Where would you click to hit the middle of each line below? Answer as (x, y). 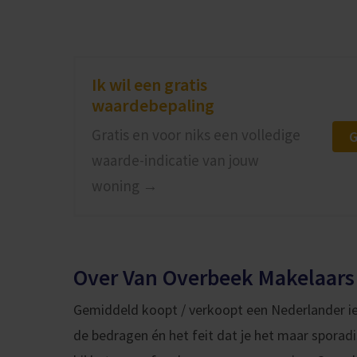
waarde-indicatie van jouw (175, 160)
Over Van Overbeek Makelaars (214, 277)
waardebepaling (153, 105)
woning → (125, 186)
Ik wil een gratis (149, 84)
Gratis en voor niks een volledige (196, 135)
